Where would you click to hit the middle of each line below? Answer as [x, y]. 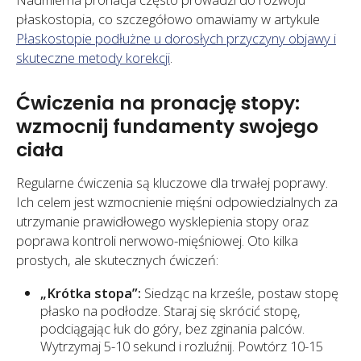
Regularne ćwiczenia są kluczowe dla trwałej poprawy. [172, 182]
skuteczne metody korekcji [93, 57]
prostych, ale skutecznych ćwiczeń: [117, 259]
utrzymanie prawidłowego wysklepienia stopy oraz [162, 221]
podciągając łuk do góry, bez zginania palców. [172, 329]
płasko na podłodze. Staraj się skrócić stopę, [170, 311]
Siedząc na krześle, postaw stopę [240, 293]
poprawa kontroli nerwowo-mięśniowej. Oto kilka [157, 240]
